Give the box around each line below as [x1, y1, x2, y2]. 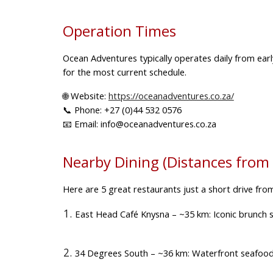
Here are [62, 182, 101, 195]
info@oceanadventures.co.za [97, 117, 216, 130]
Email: [74, 117, 98, 130]
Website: [70, 89, 106, 102]
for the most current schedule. [62, 65, 186, 78]
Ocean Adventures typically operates [62, 51, 214, 64]
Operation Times [62, 20, 176, 41]
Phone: [74, 103, 102, 116]
